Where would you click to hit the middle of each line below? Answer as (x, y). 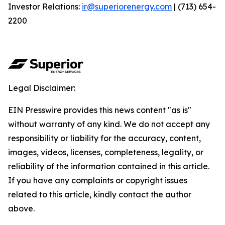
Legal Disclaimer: (42, 88)
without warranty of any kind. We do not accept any (109, 124)
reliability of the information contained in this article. (109, 166)
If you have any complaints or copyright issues (98, 180)
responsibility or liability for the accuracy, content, (104, 138)
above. (21, 208)
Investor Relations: (45, 7)
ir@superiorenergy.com (127, 7)
